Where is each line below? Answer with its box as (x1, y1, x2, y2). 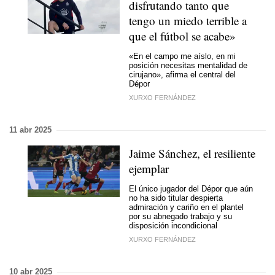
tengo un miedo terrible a (129, 13, 247, 28)
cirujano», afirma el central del (129, 69, 236, 79)
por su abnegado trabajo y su (129, 211, 232, 221)
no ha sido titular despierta (129, 193, 223, 203)
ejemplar (129, 161, 169, 176)
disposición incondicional (129, 220, 217, 230)
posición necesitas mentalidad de (129, 60, 247, 70)
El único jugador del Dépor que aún (129, 184, 253, 193)
